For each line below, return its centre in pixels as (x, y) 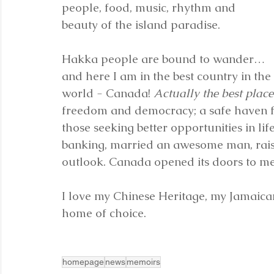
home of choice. (104, 213)
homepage (83, 262)
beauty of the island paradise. (141, 25)
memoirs (143, 262)
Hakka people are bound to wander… (165, 59)
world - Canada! (108, 93)
